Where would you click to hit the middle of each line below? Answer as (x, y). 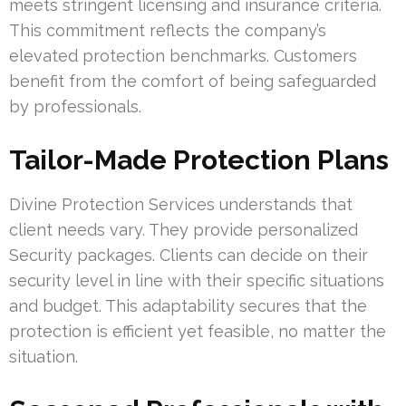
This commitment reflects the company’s (168, 31)
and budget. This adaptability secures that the (188, 306)
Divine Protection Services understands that (181, 205)
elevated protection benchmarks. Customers (183, 56)
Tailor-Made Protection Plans (199, 160)
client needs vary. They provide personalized (184, 230)
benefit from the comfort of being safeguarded (193, 82)
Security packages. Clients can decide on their (188, 256)
